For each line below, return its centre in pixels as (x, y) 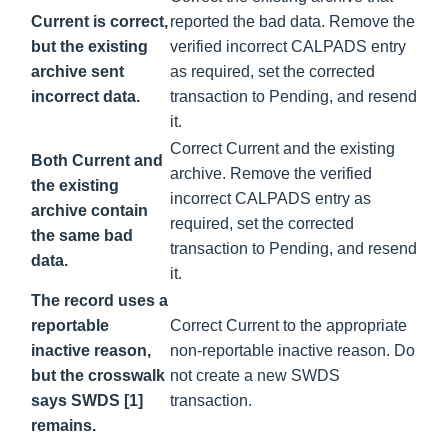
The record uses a (99, 300)
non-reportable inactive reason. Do (292, 350)
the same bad (82, 235)
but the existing (89, 46)
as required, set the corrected (272, 71)
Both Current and (97, 160)
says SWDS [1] (87, 400)
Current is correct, (99, 21)
